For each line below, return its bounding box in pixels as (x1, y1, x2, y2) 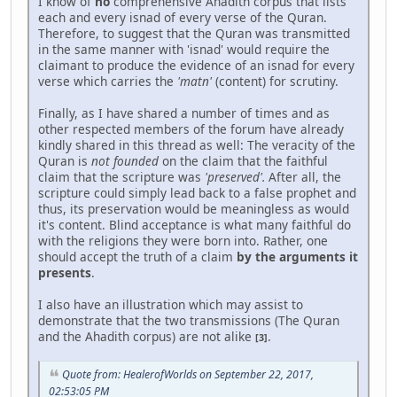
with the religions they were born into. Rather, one (38, 232, 328, 250)
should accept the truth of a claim (38, 248, 237, 266)
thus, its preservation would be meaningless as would (38, 200, 349, 218)
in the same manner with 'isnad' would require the (38, 41, 330, 58)
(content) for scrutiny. (215, 73, 339, 90)
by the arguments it (237, 248, 358, 266)
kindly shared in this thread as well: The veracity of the (38, 136, 355, 154)
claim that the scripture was (38, 168, 205, 186)
